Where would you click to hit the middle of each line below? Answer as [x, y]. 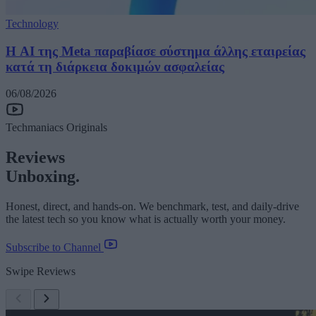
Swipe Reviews [41, 272]
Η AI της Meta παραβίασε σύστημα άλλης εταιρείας [156, 51]
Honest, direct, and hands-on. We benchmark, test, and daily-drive [152, 207]
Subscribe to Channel [55, 248]
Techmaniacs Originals [56, 128]
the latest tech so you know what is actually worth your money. [146, 219]
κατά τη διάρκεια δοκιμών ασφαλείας [115, 66]
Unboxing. [43, 177]
